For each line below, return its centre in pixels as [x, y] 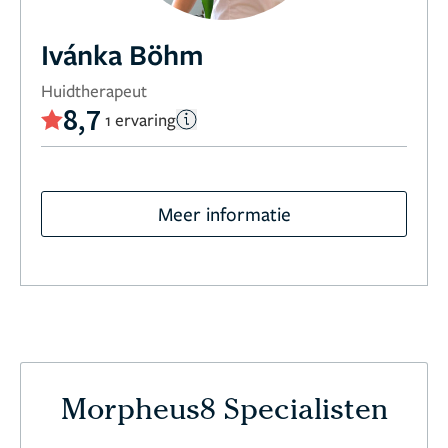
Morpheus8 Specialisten [224, 413]
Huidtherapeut [94, 90]
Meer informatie [224, 213]
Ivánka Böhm [122, 54]
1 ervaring [140, 119]
